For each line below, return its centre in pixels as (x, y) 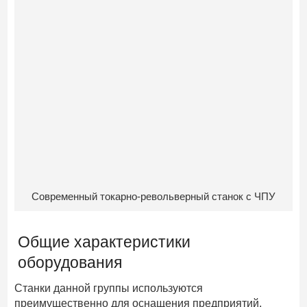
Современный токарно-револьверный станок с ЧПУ (153, 196)
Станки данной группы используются (109, 288)
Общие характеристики (105, 242)
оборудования (70, 262)
